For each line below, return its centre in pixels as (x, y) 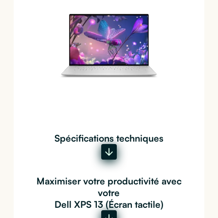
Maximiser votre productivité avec (109, 181)
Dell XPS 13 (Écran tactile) (109, 204)
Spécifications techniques (109, 138)
